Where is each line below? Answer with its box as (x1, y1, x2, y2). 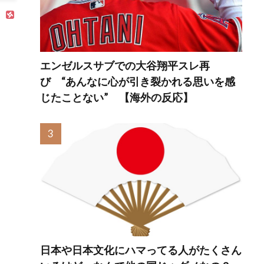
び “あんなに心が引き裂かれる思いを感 (40, 74, 236, 88)
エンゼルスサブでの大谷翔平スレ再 (40, 58, 210, 72)
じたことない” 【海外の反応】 (40, 90, 194, 104)
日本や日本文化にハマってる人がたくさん (40, 243, 242, 257)
